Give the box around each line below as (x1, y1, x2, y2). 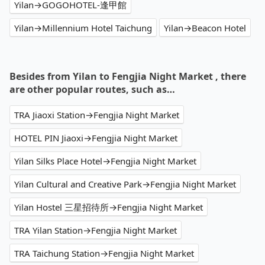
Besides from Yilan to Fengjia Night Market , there (9, 70, 246, 83)
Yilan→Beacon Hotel (164, 22, 246, 34)
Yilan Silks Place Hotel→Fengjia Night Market (14, 155, 196, 167)
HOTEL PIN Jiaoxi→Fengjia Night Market (14, 132, 177, 144)
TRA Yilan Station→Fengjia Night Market (14, 224, 177, 237)
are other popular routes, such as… (9, 83, 175, 96)
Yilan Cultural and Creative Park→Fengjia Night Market (14, 178, 236, 190)
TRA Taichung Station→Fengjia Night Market (14, 247, 194, 260)
